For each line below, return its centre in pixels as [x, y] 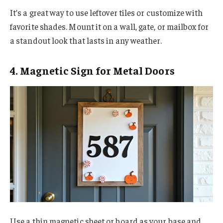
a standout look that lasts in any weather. [86, 41]
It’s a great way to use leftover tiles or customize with [106, 13]
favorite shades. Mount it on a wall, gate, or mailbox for [109, 27]
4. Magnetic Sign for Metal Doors [92, 70]
